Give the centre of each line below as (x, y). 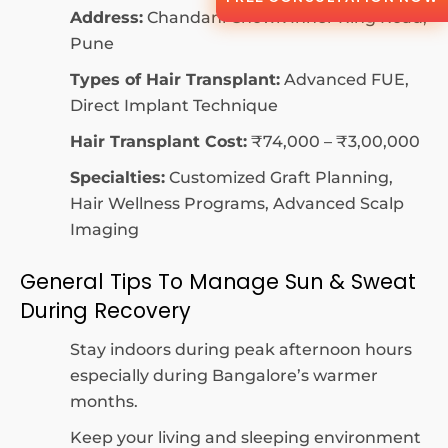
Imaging (104, 229)
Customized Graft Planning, (279, 177)
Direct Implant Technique (174, 105)
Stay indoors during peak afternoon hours (241, 349)
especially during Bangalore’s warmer (224, 375)
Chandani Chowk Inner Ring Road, (285, 17)
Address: (106, 17)
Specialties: (117, 177)
